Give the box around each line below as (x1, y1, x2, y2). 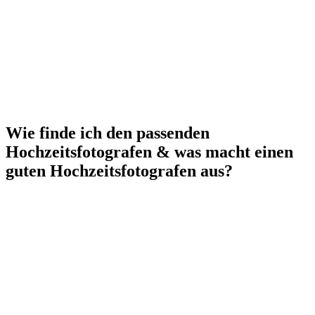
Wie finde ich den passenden (6, 123, 210, 142)
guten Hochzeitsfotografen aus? (6, 161, 233, 180)
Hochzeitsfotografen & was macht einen (6, 142, 293, 161)
